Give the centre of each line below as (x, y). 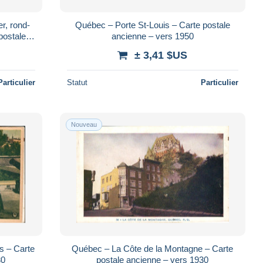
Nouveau (84, 124)
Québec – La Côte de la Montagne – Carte (153, 248)
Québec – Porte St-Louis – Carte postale (152, 25)
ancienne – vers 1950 (152, 36)
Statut (77, 82)
